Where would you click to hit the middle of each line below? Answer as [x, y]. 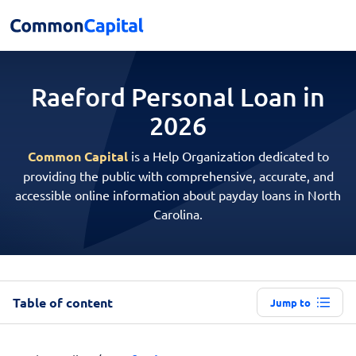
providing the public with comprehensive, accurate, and [178, 176]
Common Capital [77, 156]
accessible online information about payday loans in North [178, 195]
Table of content [63, 302]
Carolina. [178, 214]
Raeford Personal [135, 97]
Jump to [290, 302]
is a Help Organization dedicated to [228, 156]
